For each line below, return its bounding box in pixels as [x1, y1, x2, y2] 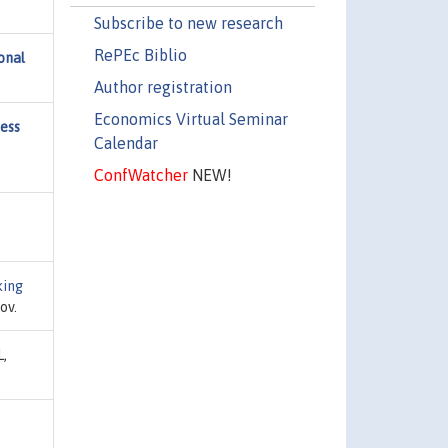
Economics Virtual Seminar [93, 109, 288, 128]
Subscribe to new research [93, 13, 283, 32]
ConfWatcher [93, 165, 188, 184]
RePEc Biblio [93, 45, 187, 64]
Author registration [93, 77, 232, 96]
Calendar [93, 133, 158, 152]
